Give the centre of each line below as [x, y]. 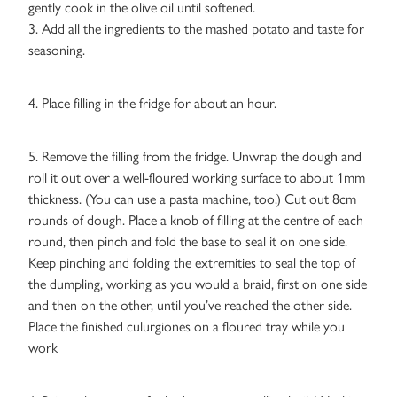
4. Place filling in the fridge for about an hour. [152, 104]
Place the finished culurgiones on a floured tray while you [187, 327]
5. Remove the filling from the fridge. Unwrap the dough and [195, 157]
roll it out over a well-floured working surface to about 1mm [197, 178]
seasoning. [57, 51]
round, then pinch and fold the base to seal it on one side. [188, 242]
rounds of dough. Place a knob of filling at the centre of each [196, 221]
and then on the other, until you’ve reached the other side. [190, 306]
